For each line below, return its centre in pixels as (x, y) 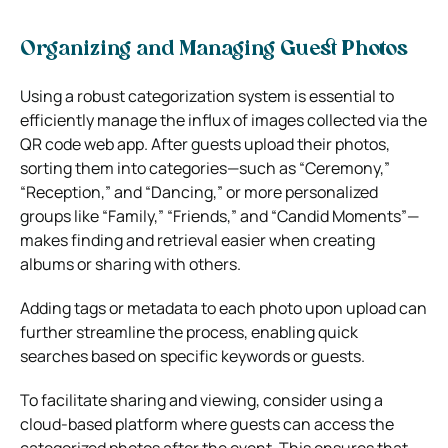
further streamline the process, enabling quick (189, 331)
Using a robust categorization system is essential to (207, 95)
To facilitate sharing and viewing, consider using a (201, 399)
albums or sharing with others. (130, 263)
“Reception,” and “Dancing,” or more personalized (199, 191)
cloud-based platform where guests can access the (207, 423)
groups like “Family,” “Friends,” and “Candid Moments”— (219, 215)
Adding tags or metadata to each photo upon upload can (223, 307)
